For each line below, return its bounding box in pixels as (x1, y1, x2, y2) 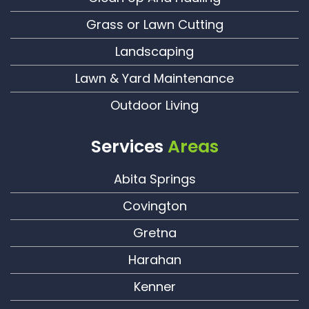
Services (90, 134, 168, 159)
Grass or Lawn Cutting (86, 15, 223, 33)
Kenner (133, 277, 176, 295)
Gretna (132, 223, 177, 241)
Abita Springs (113, 170, 196, 188)
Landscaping (115, 42, 194, 60)
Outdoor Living (110, 96, 199, 114)
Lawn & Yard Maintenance (75, 69, 234, 87)
